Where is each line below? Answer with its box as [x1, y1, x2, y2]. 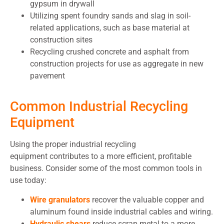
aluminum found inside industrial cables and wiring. [30, 206, 213, 216]
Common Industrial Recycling [10, 98, 188, 115]
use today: [10, 175, 46, 185]
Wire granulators [30, 194, 90, 204]
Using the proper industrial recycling [10, 139, 136, 149]
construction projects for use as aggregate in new [30, 59, 203, 69]
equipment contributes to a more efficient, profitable [10, 151, 191, 161]
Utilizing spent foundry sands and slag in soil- [30, 11, 190, 21]
